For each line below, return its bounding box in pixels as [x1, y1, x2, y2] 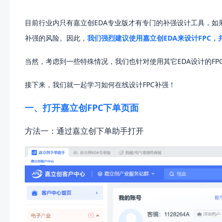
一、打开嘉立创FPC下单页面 [25, 101, 139, 113]
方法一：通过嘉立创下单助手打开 [25, 125, 144, 136]
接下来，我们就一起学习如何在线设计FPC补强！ [25, 79, 175, 89]
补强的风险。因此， [25, 33, 87, 43]
